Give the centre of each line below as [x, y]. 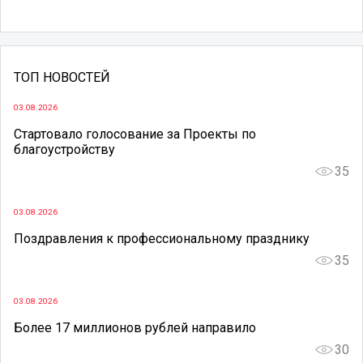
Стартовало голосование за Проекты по [135, 135]
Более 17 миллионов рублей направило [135, 327]
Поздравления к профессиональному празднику [162, 238]
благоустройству [64, 150]
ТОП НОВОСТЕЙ [62, 78]
